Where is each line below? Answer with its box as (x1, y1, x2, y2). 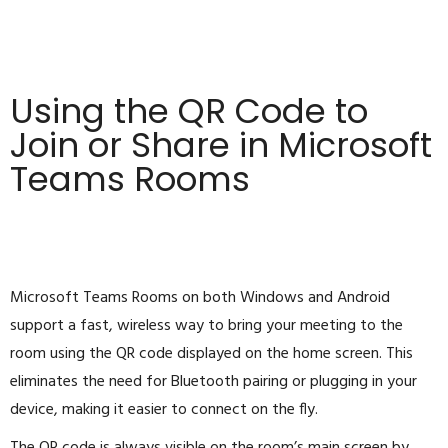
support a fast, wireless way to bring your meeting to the (10, 313, 403, 340)
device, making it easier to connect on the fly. (10, 397, 318, 424)
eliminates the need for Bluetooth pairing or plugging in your (10, 369, 417, 396)
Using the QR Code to (10, 87, 368, 136)
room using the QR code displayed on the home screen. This (10, 341, 413, 368)
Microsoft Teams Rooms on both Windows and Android (10, 285, 390, 312)
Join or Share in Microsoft (10, 121, 432, 170)
